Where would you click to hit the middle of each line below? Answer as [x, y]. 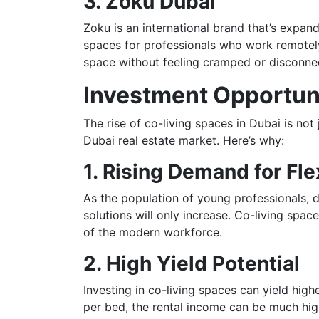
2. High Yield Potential [192, 263]
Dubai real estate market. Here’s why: [184, 140]
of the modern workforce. [153, 232]
